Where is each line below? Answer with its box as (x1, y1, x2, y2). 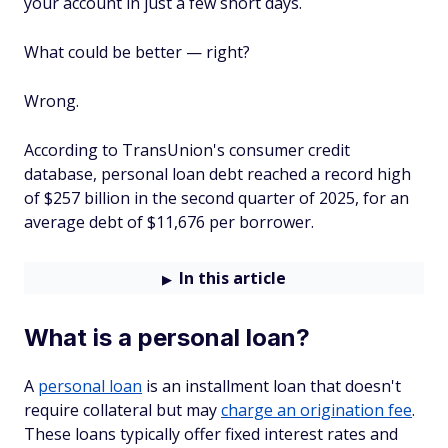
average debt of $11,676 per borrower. (24, 211, 318, 233)
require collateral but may (24, 399, 221, 421)
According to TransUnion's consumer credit (24, 139, 350, 161)
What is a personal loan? (24, 323, 310, 352)
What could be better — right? (24, 41, 250, 63)
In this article (179, 267, 286, 289)
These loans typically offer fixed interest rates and (24, 423, 398, 445)
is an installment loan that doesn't (142, 375, 401, 397)
